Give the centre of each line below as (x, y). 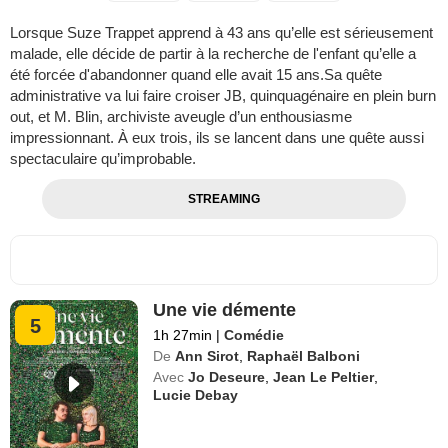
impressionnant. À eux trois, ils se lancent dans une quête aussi (217, 137)
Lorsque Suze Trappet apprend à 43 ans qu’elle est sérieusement (221, 32)
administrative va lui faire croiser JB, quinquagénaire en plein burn (223, 95)
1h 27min (185, 334)
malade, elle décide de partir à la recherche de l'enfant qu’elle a (213, 53)
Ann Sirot (207, 355)
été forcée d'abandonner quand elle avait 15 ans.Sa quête (196, 74)
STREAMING (223, 198)
